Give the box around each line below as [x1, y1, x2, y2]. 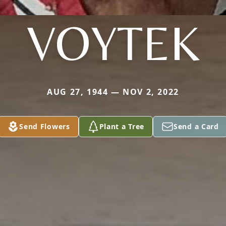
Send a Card [174, 122, 219, 131]
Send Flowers [19, 122, 70, 131]
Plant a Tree [99, 122, 145, 131]
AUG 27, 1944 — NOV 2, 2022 [47, 86, 179, 97]
